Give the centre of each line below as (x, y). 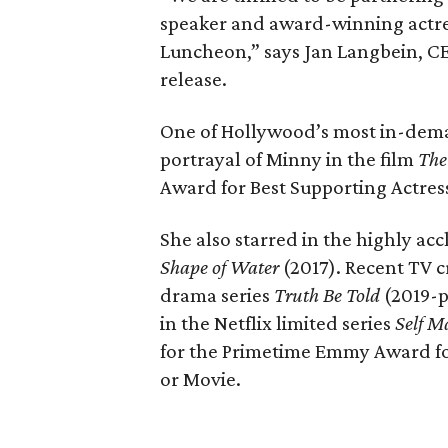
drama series (217, 294)
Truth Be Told (327, 294)
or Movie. (200, 378)
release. (193, 78)
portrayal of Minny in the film (289, 158)
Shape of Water (221, 266)
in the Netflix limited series (277, 322)
